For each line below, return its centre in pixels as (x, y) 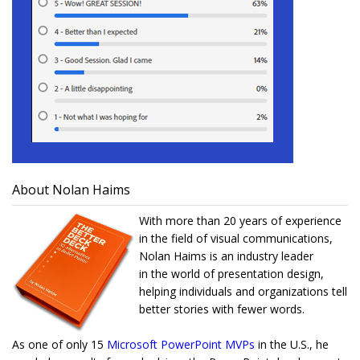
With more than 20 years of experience (240, 221)
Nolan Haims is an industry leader (226, 256)
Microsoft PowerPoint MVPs (181, 345)
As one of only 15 (59, 345)
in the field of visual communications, (236, 239)
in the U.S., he (292, 345)
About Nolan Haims (71, 190)
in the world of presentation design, (231, 274)
